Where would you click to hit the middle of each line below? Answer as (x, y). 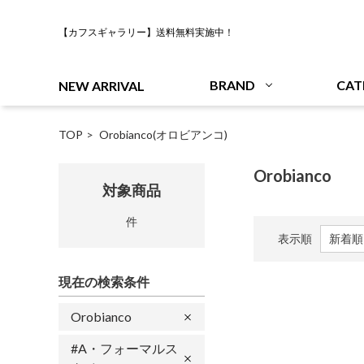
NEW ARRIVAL (102, 85)
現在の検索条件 (104, 282)
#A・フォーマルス (124, 348)
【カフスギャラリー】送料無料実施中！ (146, 32)
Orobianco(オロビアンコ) (163, 134)
